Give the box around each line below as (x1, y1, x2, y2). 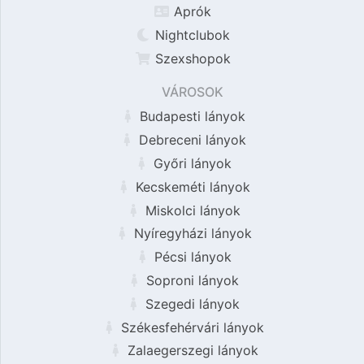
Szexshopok (150, 50, 231, 67)
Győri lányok (149, 154, 232, 171)
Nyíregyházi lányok (129, 225, 252, 242)
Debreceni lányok (135, 132, 246, 149)
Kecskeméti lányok (131, 178, 250, 195)
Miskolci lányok (141, 201, 240, 219)
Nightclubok (151, 26, 230, 43)
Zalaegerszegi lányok (123, 342, 258, 359)
